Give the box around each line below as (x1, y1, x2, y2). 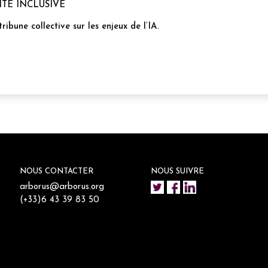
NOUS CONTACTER (19, 167, 93, 176)
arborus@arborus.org (19, 182, 104, 192)
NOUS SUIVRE (150, 167, 204, 176)
